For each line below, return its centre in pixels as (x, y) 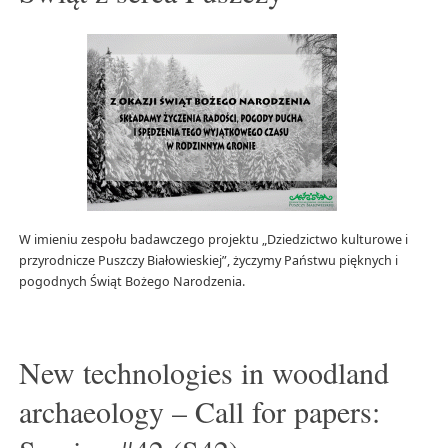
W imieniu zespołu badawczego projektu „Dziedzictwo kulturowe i (213, 240)
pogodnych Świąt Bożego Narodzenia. (134, 282)
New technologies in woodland (203, 371)
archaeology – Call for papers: (199, 410)
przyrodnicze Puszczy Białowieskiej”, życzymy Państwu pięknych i (208, 261)
